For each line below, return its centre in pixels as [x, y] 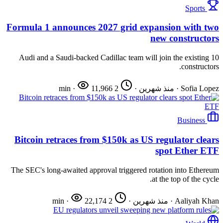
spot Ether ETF [187, 150]
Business [191, 120]
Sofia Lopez [200, 89]
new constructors [185, 38]
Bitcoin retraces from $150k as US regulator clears [117, 139]
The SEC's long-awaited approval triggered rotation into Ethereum [115, 170]
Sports [195, 8]
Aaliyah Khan [197, 201]
